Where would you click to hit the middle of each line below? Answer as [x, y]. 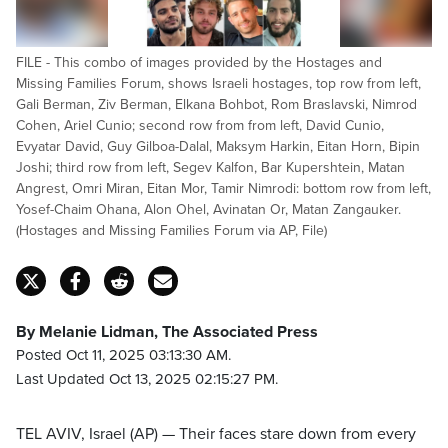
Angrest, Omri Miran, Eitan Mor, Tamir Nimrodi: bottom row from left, [223, 188]
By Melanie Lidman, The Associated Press [167, 332]
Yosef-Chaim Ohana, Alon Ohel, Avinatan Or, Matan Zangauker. [208, 209]
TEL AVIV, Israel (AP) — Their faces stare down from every [216, 434]
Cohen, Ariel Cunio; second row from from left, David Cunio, [200, 125]
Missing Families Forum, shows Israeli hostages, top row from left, [218, 83]
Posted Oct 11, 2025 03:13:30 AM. [123, 355]
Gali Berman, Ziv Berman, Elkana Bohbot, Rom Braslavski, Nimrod [216, 104]
